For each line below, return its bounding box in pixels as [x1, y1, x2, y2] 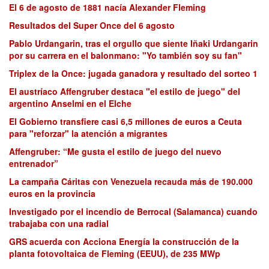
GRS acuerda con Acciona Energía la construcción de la [9, 235, 239, 248]
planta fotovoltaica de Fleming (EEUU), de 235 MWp [9, 247, 220, 260]
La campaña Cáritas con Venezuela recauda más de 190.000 [9, 175, 253, 188]
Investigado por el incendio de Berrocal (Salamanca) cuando [9, 205, 258, 218]
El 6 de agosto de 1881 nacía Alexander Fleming [9, 1, 206, 14]
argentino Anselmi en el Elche [9, 97, 131, 110]
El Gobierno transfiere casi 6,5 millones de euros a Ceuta [9, 115, 242, 128]
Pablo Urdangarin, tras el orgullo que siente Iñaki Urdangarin [9, 37, 258, 50]
